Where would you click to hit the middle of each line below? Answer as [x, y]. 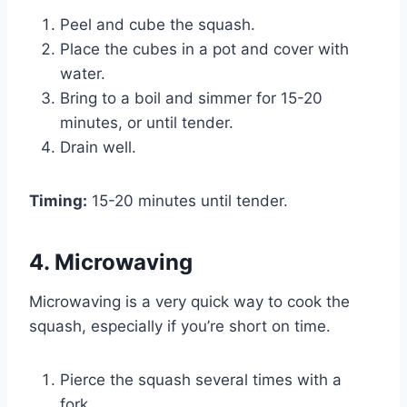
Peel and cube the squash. [158, 25]
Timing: [58, 201]
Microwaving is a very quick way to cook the [189, 302]
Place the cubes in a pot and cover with [204, 50]
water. [83, 74]
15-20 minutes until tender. [188, 201]
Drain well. [98, 148]
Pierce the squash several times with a [201, 380]
